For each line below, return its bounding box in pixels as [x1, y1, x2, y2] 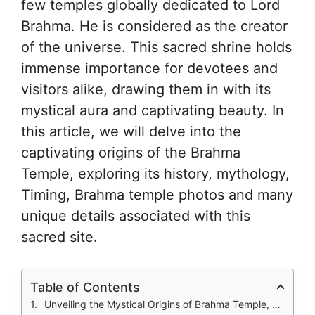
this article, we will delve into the [21, 122, 241, 140]
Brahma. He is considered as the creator [21, 17, 288, 34]
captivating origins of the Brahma [21, 143, 240, 161]
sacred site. [21, 228, 98, 245]
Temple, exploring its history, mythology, [21, 165, 290, 182]
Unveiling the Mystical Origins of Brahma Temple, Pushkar [44, 297, 272, 310]
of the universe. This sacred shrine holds [21, 38, 292, 56]
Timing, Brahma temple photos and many [21, 186, 293, 203]
